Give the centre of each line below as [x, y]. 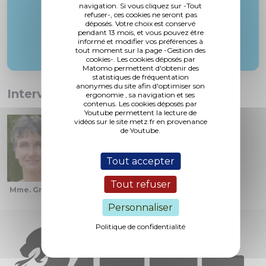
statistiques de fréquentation [140, 77]
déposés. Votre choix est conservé [140, 23]
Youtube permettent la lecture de [140, 112]
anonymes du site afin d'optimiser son [140, 85]
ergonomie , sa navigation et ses [140, 94]
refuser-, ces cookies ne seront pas [140, 14]
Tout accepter [140, 161]
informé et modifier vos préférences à [140, 41]
